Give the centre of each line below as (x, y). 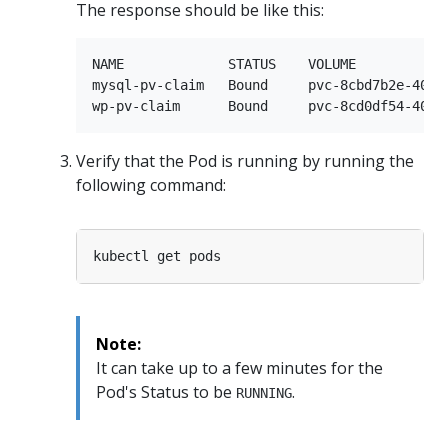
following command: (151, 185)
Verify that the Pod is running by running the (245, 161)
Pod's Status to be (166, 392)
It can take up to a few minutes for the (239, 368)
